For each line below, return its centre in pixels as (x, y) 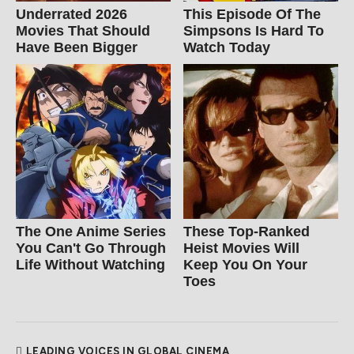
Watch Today (227, 47)
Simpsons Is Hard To (254, 30)
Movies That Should (83, 30)
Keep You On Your (246, 264)
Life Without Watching (90, 264)
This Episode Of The (252, 14)
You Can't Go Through (91, 248)
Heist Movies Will (242, 248)
